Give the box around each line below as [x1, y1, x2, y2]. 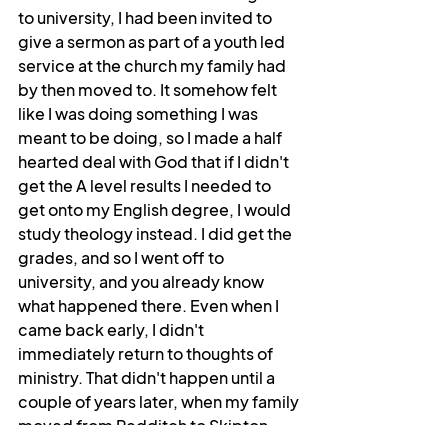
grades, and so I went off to [18, 247, 227, 268]
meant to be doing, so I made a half [18, 127, 285, 148]
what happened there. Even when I [18, 295, 282, 316]
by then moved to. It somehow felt [18, 79, 280, 100]
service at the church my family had [18, 55, 289, 76]
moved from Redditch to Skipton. [18, 415, 276, 436]
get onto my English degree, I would [18, 199, 294, 220]
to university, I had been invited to [18, 7, 275, 28]
